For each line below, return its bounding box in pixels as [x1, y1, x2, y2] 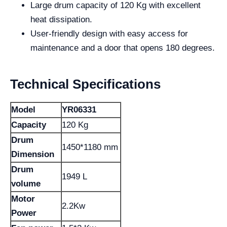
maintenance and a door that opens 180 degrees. [30, 43, 215, 53]
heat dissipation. [30, 15, 92, 24]
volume [11, 179, 41, 188]
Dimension [11, 149, 54, 159]
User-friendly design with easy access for [30, 29, 188, 39]
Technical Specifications [10, 77, 161, 92]
